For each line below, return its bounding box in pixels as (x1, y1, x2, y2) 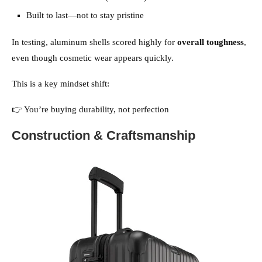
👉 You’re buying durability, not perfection (12, 105, 169, 115)
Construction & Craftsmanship (12, 128, 195, 143)
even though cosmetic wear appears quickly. (12, 53, 176, 63)
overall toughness (177, 37, 244, 47)
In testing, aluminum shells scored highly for (12, 37, 177, 47)
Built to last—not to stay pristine (26, 11, 144, 20)
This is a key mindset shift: (12, 79, 109, 89)
